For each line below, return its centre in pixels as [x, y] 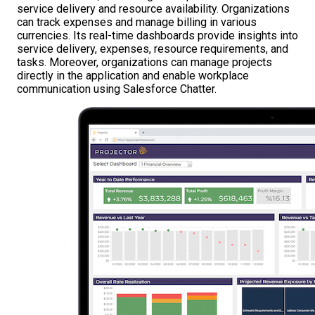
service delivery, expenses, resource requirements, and [153, 49]
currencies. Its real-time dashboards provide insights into [157, 36]
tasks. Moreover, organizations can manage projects [144, 63]
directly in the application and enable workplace [133, 76]
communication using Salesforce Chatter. [117, 89]
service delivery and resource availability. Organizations [153, 9]
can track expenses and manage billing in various [137, 22]
